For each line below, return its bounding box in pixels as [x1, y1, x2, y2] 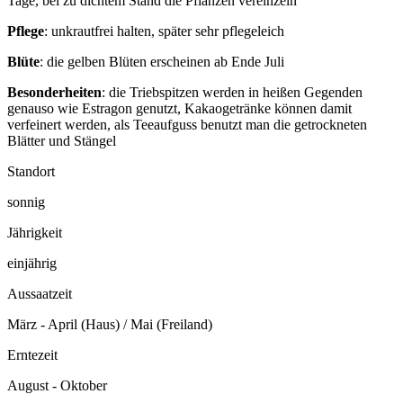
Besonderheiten [7, 85, 102, 101]
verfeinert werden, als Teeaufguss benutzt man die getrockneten [7, 117, 367, 133]
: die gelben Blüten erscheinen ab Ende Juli [40, 54, 284, 70]
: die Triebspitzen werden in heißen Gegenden [102, 85, 363, 101]
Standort [7, 164, 55, 180]
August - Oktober [7, 378, 107, 394]
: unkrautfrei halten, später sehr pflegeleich [44, 23, 284, 40]
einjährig [7, 255, 57, 272]
